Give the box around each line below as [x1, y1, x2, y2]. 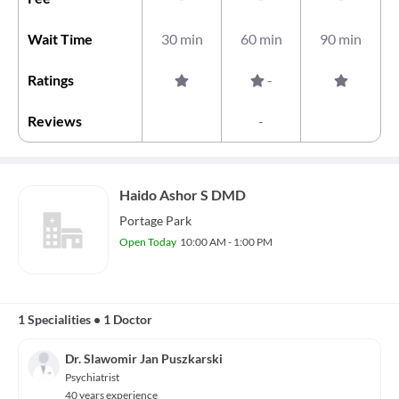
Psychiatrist [65, 370, 119, 384]
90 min [320, 30, 362, 47]
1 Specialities [18, 312, 91, 327]
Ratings [28, 71, 74, 88]
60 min [240, 30, 282, 47]
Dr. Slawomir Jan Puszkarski [65, 351, 223, 366]
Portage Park [119, 213, 191, 228]
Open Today [119, 235, 176, 248]
